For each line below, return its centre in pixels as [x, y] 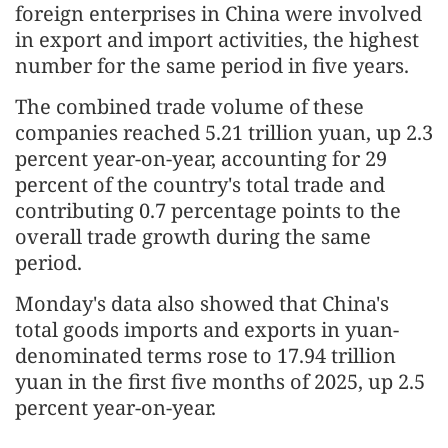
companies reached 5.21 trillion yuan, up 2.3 [224, 133]
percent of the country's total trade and [200, 185]
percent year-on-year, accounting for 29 [201, 159]
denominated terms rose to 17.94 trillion [205, 356]
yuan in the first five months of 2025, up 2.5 [220, 382]
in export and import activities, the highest [217, 40]
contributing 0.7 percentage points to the [208, 211]
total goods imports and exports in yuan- [207, 330]
